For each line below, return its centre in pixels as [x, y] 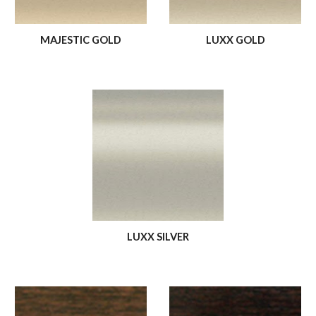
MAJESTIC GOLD [81, 40]
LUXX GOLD [235, 40]
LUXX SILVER [158, 237]
